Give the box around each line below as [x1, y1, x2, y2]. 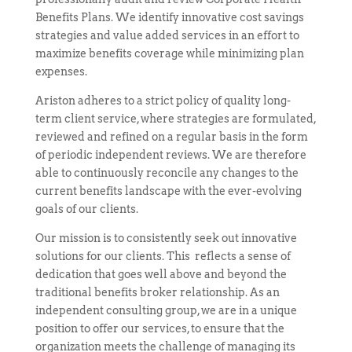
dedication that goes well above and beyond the [35, 268, 287, 280]
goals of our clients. [35, 203, 138, 215]
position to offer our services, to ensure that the [35, 322, 284, 335]
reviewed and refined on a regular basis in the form [35, 130, 308, 143]
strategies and [35, 29, 113, 42]
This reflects [166, 250, 236, 262]
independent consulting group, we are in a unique [35, 304, 297, 317]
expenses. [35, 65, 87, 78]
